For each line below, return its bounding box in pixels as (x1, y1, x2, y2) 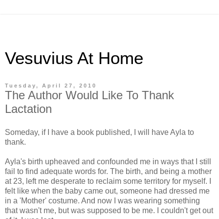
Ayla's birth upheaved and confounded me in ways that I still (5, 157, 211, 166)
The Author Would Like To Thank (5, 88, 174, 102)
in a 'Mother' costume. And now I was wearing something (5, 196, 200, 205)
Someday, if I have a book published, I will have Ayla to (5, 128, 194, 136)
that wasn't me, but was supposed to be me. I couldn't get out (5, 206, 213, 215)
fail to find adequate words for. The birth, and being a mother (5, 167, 212, 175)
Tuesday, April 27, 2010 (5, 83, 97, 88)
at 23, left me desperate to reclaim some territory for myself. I (5, 176, 211, 185)
